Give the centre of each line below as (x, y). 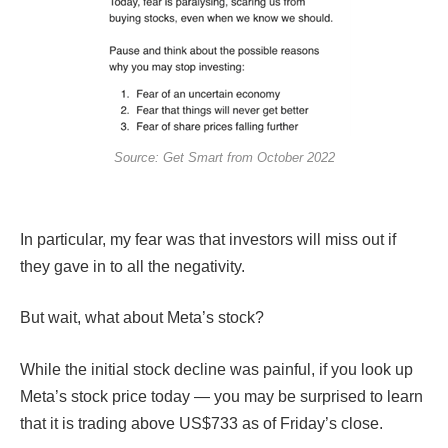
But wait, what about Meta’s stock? (144, 318)
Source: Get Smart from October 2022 (224, 158)
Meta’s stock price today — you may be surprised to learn (221, 396)
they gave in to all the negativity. (134, 266)
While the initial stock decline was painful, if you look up (216, 369)
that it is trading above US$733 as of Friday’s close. (205, 423)
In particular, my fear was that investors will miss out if (208, 239)
